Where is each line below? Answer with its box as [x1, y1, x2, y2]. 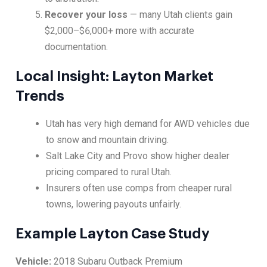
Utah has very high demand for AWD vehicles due [46, 118, 250, 130]
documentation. [45, 41, 108, 53]
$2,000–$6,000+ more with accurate [45, 25, 195, 37]
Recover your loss [45, 9, 128, 21]
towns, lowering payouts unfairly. [46, 198, 182, 210]
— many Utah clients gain [128, 9, 233, 21]
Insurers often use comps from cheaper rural [46, 182, 232, 194]
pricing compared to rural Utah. [46, 166, 172, 178]
